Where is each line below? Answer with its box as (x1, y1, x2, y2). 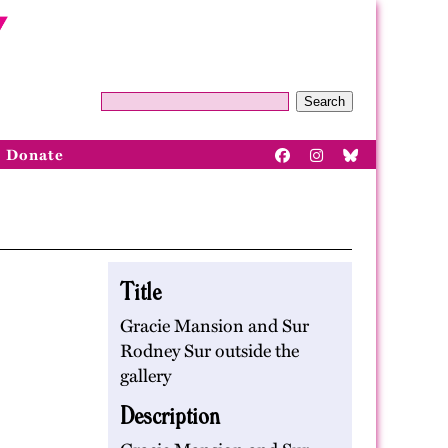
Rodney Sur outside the (120, 340, 299, 362)
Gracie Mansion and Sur (120, 315, 309, 337)
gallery (120, 365, 171, 387)
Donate (6, 145, 64, 164)
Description (120, 399, 220, 430)
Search (304, 94, 345, 109)
